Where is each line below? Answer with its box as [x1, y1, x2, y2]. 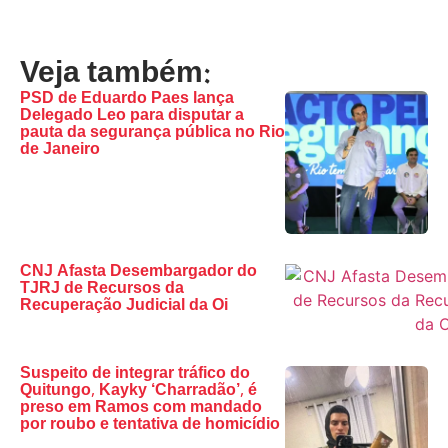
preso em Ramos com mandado [20, 394, 262, 422]
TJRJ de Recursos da [20, 275, 184, 303]
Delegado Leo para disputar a [20, 102, 244, 130]
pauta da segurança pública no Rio [20, 119, 285, 147]
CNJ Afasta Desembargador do [20, 258, 257, 286]
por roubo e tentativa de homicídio [20, 411, 280, 439]
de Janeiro [20, 136, 100, 164]
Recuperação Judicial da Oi [20, 292, 228, 320]
